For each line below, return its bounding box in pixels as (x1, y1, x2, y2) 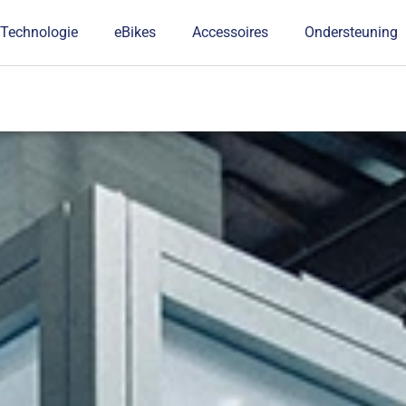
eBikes (114, 24, 157, 41)
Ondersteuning (304, 24, 399, 41)
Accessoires (192, 24, 269, 41)
